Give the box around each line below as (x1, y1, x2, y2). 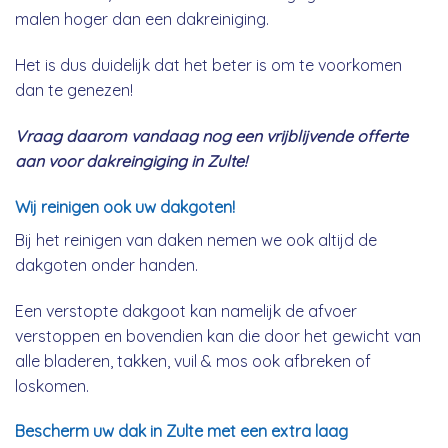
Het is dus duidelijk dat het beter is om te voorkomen (15, 55, 402, 76)
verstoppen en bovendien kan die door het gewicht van (15, 325, 421, 346)
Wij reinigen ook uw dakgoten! (15, 196, 235, 217)
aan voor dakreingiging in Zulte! (15, 150, 247, 171)
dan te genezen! (15, 80, 133, 101)
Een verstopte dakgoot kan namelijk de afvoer (15, 300, 357, 321)
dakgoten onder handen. (15, 254, 198, 275)
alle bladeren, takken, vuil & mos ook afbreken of (15, 350, 371, 371)
